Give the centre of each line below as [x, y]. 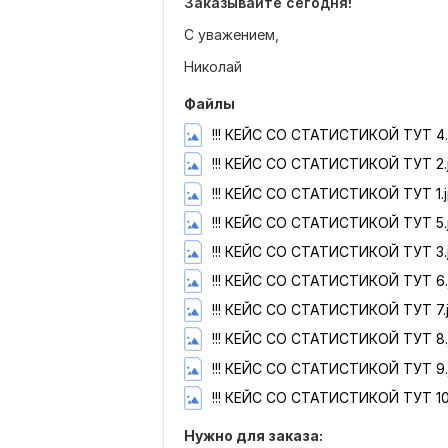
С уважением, [231, 34]
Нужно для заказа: [253, 435]
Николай [213, 66]
